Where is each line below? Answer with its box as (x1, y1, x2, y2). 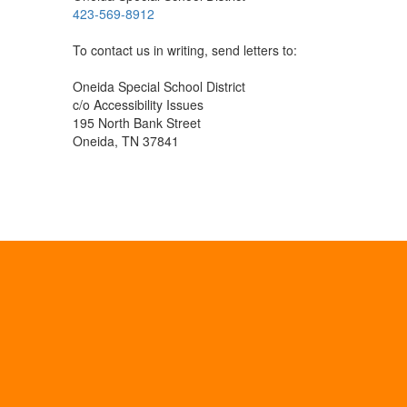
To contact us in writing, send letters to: (73, 41, 297, 59)
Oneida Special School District (73, 77, 245, 95)
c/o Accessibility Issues (73, 95, 203, 114)
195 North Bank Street (73, 114, 201, 132)
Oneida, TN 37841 (73, 132, 179, 150)
